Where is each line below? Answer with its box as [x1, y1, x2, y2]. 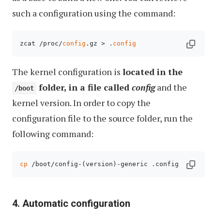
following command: [12, 128, 93, 140]
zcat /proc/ [20, 40, 62, 47]
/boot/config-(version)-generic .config [28, 160, 179, 168]
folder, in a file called [36, 81, 132, 93]
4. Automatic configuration [12, 198, 130, 210]
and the [155, 81, 187, 93]
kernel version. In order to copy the [12, 97, 151, 109]
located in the [123, 66, 183, 78]
